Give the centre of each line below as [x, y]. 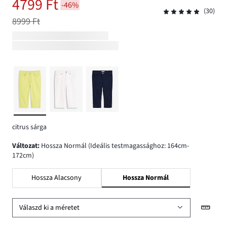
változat [27, 146]
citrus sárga [29, 127]
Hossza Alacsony [57, 178]
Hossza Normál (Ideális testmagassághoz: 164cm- [114, 146]
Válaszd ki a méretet [50, 207]
